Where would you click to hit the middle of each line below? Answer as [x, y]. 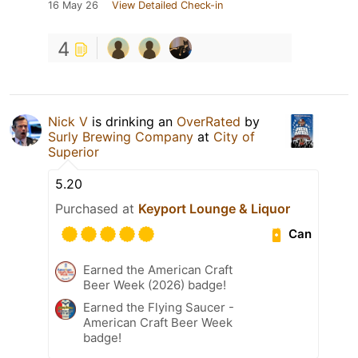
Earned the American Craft [158, 269]
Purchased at [97, 208]
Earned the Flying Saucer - [159, 307]
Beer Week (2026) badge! [155, 284]
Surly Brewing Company [121, 136]
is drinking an [132, 121]
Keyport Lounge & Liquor [214, 208]
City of [234, 136]
